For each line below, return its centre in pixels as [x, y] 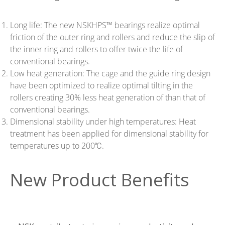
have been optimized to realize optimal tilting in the [101, 86]
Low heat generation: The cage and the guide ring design [110, 74]
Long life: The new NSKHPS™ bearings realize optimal [105, 25]
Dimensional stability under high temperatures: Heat [103, 122]
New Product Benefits [100, 180]
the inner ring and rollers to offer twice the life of [96, 49]
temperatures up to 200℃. [57, 146]
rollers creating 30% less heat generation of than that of [108, 98]
